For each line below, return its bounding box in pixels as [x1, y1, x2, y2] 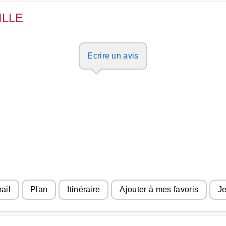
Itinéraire [67, 185, 100, 194]
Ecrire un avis [87, 51, 139, 60]
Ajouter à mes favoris [120, 185, 199, 194]
